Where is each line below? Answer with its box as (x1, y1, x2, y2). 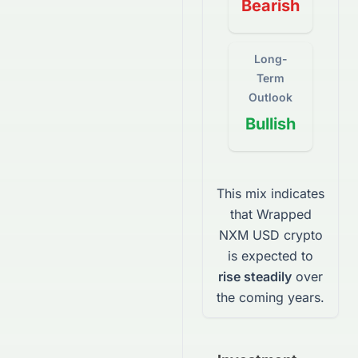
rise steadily (218, 268, 292, 284)
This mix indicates (217, 185, 324, 201)
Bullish (245, 114, 296, 133)
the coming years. (217, 289, 324, 305)
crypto (283, 227, 323, 243)
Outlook (249, 90, 292, 104)
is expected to (228, 248, 313, 264)
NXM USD (218, 227, 280, 243)
